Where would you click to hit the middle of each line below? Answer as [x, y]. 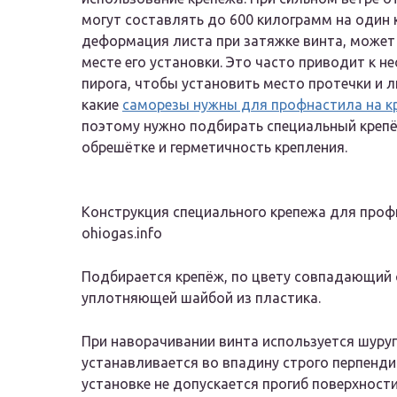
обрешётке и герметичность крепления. [214, 148]
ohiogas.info [122, 234]
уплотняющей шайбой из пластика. [201, 298]
